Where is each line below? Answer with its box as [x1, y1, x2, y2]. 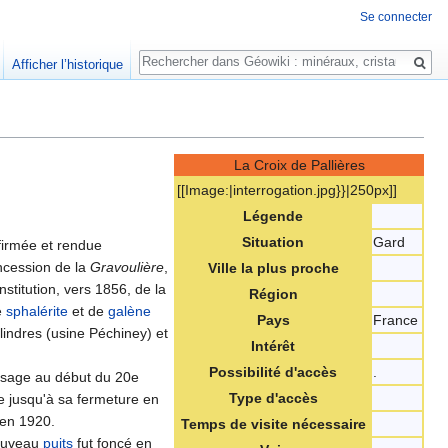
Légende [243, 208, 303, 225]
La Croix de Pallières [233, 157, 365, 174]
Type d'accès [228, 390, 318, 407]
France [373, 312, 418, 329]
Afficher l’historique [11, 57, 123, 72]
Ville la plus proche [207, 260, 339, 277]
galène [108, 303, 151, 320]
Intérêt [251, 338, 295, 355]
